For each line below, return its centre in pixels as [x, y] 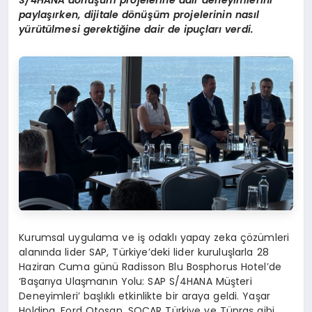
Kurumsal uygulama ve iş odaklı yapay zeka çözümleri [154, 238]
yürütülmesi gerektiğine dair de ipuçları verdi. [136, 29]
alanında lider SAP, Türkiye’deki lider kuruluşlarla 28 [144, 252]
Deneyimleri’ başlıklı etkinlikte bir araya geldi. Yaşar [145, 296]
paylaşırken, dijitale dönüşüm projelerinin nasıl [139, 14]
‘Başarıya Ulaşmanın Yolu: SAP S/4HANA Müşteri [135, 282]
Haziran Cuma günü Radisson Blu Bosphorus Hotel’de [150, 267]
